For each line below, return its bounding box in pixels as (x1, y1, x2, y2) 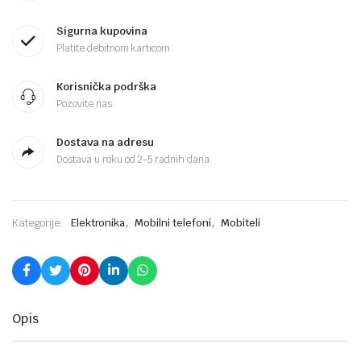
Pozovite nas (56, 98, 112, 110)
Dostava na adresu (56, 135, 154, 149)
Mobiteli (220, 216, 260, 230)
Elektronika (70, 216, 126, 230)
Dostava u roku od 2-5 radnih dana (56, 153, 210, 166)
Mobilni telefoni (135, 216, 211, 230)
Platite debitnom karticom (56, 42, 171, 55)
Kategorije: (12, 216, 63, 230)
